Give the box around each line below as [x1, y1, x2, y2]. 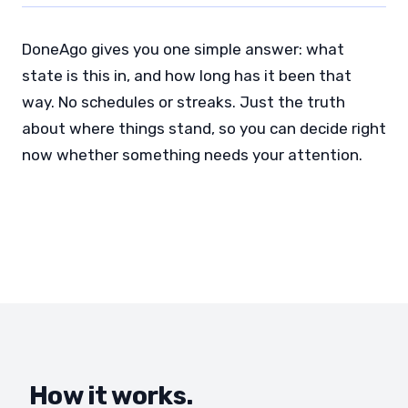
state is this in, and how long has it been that [22, 66, 352, 85]
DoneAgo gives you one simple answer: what [22, 39, 344, 58]
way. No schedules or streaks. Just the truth [22, 92, 345, 111]
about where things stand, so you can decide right [22, 118, 386, 138]
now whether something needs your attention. [22, 145, 362, 164]
